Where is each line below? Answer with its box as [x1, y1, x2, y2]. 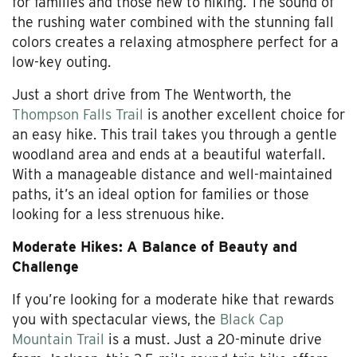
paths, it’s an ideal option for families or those [12, 186, 309, 203]
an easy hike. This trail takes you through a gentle [12, 126, 337, 143]
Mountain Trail [12, 331, 104, 348]
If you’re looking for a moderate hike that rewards [12, 291, 334, 308]
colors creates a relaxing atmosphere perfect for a [12, 33, 339, 51]
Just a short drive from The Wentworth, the [12, 86, 292, 104]
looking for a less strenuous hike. [12, 206, 224, 223]
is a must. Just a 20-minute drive [104, 331, 322, 348]
